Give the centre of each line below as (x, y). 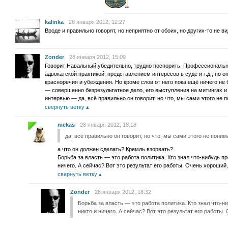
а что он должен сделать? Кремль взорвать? (115, 149)
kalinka (54, 22)
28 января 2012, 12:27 (97, 22)
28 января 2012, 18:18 (108, 125)
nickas (66, 125)
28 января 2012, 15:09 (97, 57)
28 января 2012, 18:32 (123, 192)
